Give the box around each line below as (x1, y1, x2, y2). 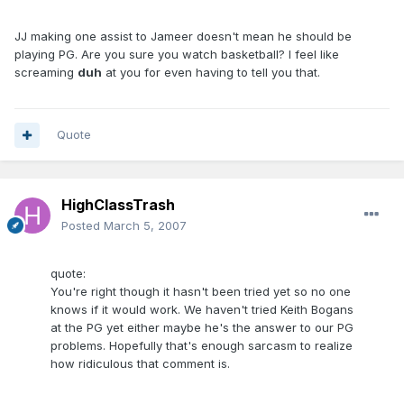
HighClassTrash (61, 196, 175, 215)
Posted (61, 218, 104, 234)
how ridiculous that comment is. (50, 356, 230, 372)
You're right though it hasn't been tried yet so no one (50, 284, 351, 299)
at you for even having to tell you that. (102, 65, 320, 80)
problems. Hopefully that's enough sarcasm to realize (50, 338, 353, 353)
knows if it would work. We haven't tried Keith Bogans (50, 302, 353, 317)
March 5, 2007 (104, 218, 187, 234)
